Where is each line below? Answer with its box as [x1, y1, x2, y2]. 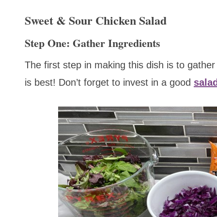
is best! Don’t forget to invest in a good [25, 77, 194, 88]
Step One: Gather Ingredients [25, 35, 160, 51]
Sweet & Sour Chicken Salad [25, 12, 167, 29]
